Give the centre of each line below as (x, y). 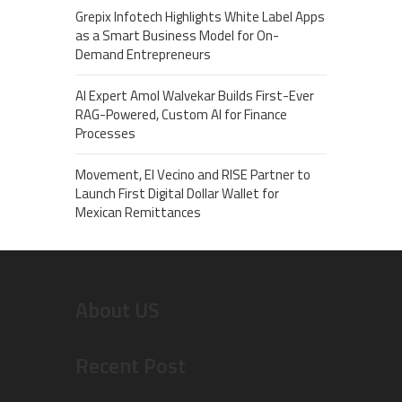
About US (118, 310)
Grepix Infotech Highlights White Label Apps (200, 17)
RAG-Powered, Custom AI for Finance (181, 115)
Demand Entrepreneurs (143, 55)
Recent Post (131, 366)
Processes (105, 134)
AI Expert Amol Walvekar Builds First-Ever (195, 96)
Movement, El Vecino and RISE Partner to (193, 175)
